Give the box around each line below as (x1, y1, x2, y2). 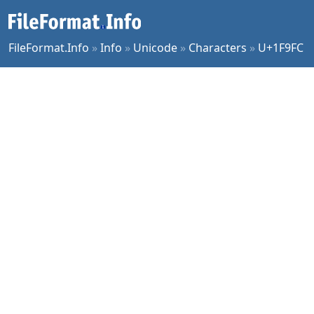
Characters (189, 40, 247, 55)
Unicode (133, 40, 177, 55)
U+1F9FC (258, 40, 303, 55)
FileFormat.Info (8, 40, 89, 55)
